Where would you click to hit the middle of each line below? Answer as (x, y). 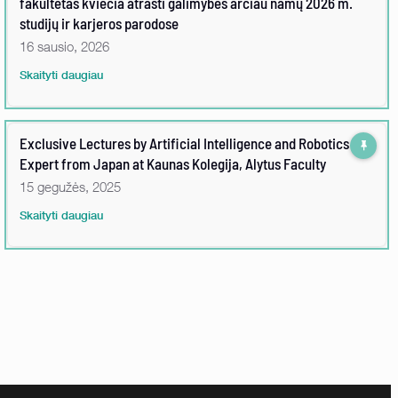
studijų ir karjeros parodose (99, 23)
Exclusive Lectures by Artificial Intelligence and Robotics (184, 143)
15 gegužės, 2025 (70, 186)
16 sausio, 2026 (64, 46)
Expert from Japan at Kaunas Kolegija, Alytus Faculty (173, 163)
